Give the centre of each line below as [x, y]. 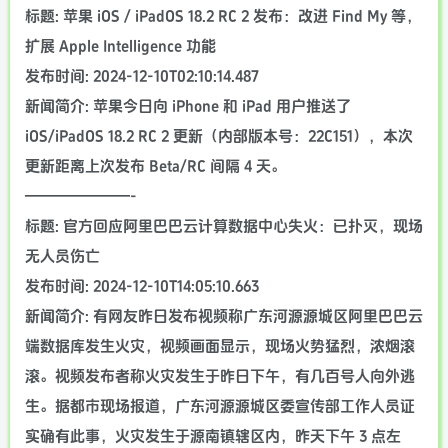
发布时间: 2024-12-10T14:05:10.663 [142, 286]
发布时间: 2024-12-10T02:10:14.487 [142, 76]
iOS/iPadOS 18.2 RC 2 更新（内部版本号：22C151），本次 [219, 136]
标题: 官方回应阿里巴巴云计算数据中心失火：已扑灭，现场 [224, 226]
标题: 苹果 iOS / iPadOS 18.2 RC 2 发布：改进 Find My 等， [223, 16]
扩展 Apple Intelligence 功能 [120, 46]
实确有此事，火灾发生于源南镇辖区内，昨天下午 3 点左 [213, 436]
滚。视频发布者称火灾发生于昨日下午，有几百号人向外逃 [220, 376]
